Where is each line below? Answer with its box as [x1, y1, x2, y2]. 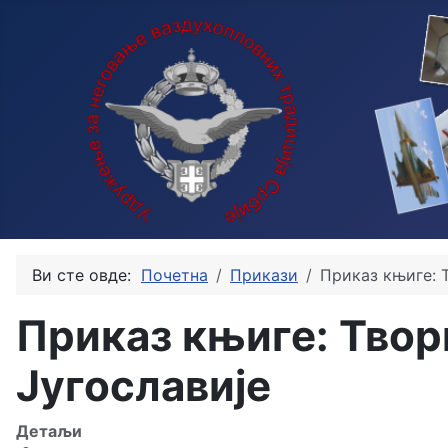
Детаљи [16, 421, 82, 441]
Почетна [141, 265, 208, 285]
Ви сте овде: [32, 265, 141, 285]
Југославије [16, 360, 271, 411]
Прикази [230, 265, 298, 285]
